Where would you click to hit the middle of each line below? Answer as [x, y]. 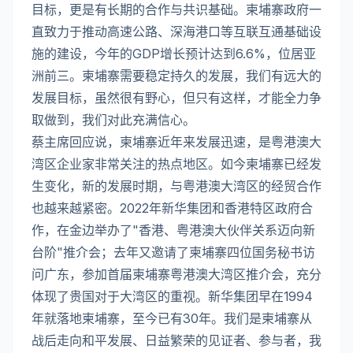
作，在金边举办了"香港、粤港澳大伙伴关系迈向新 [173, 230]
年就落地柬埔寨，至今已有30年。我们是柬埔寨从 [172, 318]
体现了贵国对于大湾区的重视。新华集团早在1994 [172, 296]
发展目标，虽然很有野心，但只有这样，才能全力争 [176, 97]
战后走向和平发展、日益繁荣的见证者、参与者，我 [176, 340]
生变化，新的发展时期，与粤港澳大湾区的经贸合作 [176, 186]
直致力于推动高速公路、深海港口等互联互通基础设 [176, 31]
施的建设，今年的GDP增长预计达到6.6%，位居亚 [174, 53]
